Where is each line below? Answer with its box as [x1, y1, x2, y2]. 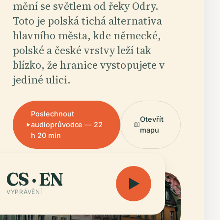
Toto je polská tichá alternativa [13, 13, 163, 28]
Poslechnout [31, 109, 74, 118]
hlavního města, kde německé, [13, 27, 162, 43]
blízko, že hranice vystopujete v [13, 57, 165, 72]
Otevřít [140, 114, 164, 123]
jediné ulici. [13, 72, 71, 87]
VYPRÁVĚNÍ [6, 188, 42, 195]
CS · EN [6, 168, 63, 190]
